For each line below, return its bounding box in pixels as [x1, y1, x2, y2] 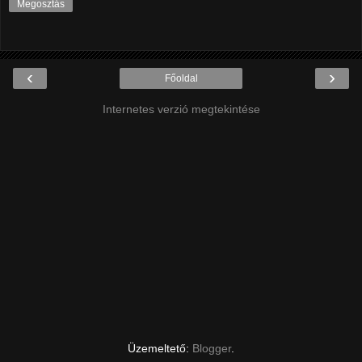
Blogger [192, 341, 231, 355]
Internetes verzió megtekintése [102, 102, 260, 116]
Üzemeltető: [128, 341, 192, 355]
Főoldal [164, 72, 198, 84]
